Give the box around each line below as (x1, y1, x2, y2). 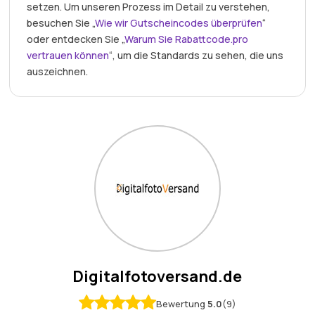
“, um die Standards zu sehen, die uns (109, 49, 284, 62)
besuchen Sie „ (27, 16, 96, 30)
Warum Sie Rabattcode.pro (124, 32, 249, 46)
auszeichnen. (27, 65, 89, 78)
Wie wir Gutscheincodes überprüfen (95, 16, 263, 30)
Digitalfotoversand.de (72, 266, 243, 287)
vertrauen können (27, 49, 110, 62)
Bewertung (155, 297, 207, 310)
